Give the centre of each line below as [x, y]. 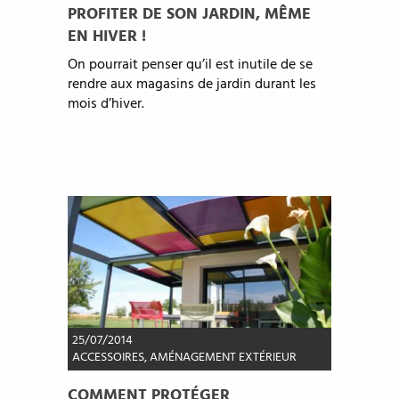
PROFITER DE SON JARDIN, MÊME [189, 15]
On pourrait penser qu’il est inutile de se [190, 65]
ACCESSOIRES [108, 358]
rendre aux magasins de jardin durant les [191, 85]
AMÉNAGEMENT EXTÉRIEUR [223, 358]
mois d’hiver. [106, 105]
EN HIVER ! [106, 37]
